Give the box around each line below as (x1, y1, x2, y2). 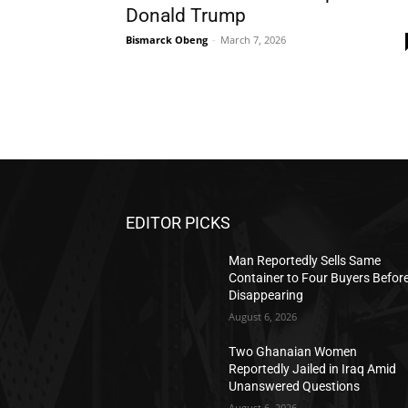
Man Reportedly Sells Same (229, 253, 382, 269)
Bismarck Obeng (126, 33, 208, 46)
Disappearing (229, 288, 304, 303)
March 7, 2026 (220, 33, 286, 46)
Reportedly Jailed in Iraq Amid (229, 362, 397, 377)
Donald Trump (126, 5, 246, 26)
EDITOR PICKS (126, 213, 230, 233)
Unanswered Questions (229, 379, 361, 394)
